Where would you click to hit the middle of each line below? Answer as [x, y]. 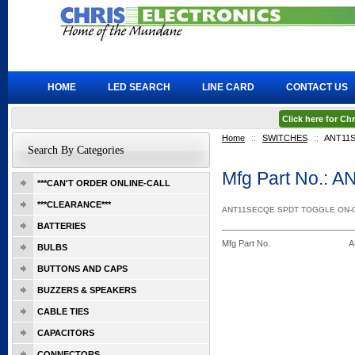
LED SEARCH [139, 87]
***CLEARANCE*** [74, 204]
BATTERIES [61, 226]
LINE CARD [228, 87]
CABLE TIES [63, 311]
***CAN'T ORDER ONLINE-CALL [104, 183]
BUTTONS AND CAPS [82, 269]
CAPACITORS [66, 333]
